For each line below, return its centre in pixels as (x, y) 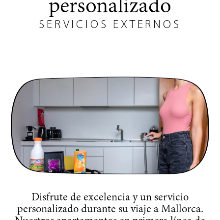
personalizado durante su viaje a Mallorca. (110, 209)
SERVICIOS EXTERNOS (110, 25)
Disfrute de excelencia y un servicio (110, 198)
